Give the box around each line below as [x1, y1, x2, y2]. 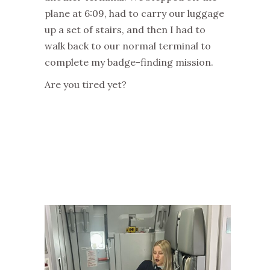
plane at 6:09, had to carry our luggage [45, 7, 224, 20]
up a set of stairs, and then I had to [45, 24, 206, 36]
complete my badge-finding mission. [45, 56, 213, 69]
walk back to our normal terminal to [45, 40, 211, 52]
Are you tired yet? [45, 78, 127, 91]
